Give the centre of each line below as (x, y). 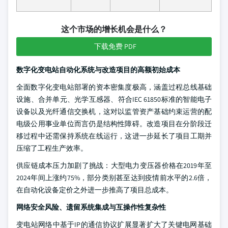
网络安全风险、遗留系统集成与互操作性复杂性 (91, 207)
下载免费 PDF (115, 46)
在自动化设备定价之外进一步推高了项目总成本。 (95, 190)
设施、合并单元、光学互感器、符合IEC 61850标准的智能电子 (114, 99)
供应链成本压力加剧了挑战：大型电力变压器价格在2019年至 (114, 165)
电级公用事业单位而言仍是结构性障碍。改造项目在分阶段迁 (114, 124)
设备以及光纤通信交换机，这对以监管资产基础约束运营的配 (114, 111)
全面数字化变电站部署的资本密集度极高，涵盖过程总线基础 (114, 87)
